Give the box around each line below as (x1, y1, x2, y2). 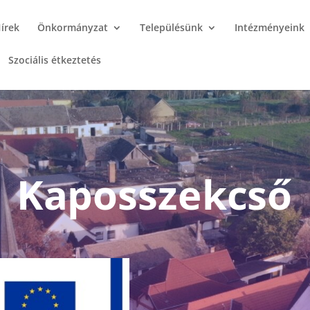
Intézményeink (235, 21, 305, 34)
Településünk (140, 21, 203, 34)
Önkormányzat (37, 21, 109, 34)
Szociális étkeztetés (8, 53, 102, 66)
